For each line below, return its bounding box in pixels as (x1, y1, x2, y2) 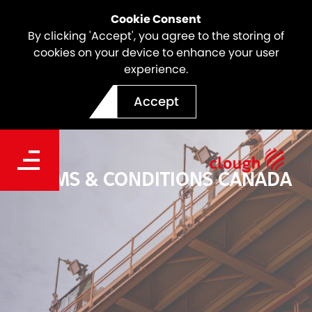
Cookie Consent (111, 11, 201, 27)
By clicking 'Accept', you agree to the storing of (28, 28, 284, 44)
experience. (124, 61, 188, 77)
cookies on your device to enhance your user (33, 45, 279, 61)
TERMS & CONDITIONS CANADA (20, 166, 292, 191)
